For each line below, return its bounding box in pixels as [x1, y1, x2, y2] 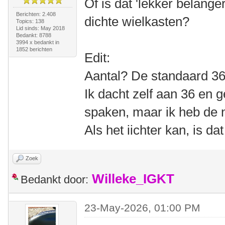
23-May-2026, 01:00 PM [84, 202, 201, 213]
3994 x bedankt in [16, 39, 59, 45]
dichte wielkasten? [84, 14, 190, 29]
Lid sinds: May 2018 [16, 25, 65, 31]
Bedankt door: [21, 173, 88, 186]
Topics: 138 [16, 18, 44, 24]
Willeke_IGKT [92, 172, 174, 186]
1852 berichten [16, 46, 52, 52]
